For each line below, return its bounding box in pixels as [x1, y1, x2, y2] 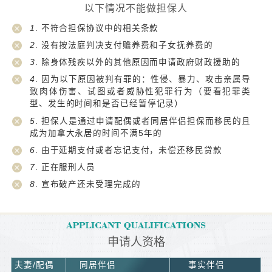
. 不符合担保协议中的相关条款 [35, 23, 159, 33]
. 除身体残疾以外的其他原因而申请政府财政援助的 [35, 58, 240, 67]
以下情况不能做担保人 [84, 3, 188, 14]
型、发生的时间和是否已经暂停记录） [29, 99, 184, 109]
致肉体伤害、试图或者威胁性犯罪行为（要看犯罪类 [29, 87, 251, 97]
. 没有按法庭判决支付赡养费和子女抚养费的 [35, 40, 213, 50]
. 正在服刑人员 [35, 163, 96, 172]
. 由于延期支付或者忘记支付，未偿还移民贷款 [35, 145, 222, 155]
